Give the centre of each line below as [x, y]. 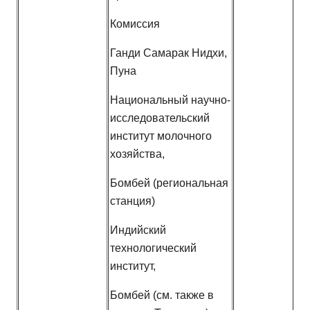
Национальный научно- [170, 100]
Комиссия [135, 24]
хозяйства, [137, 154]
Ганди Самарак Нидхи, [168, 53]
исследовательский [160, 118]
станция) [133, 201]
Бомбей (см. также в [162, 295]
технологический [153, 248]
